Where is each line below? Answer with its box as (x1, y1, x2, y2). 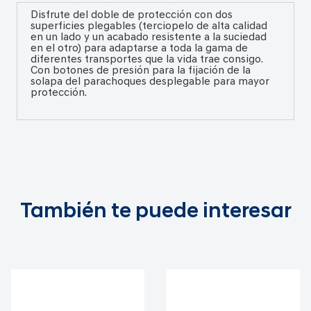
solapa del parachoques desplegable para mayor (30, 76, 269, 88)
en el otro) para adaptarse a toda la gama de (30, 43, 248, 55)
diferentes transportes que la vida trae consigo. (30, 54, 262, 66)
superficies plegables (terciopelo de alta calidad (30, 21, 267, 33)
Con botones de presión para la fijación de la (30, 65, 251, 77)
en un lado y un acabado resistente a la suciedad (30, 32, 267, 44)
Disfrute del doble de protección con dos (30, 10, 233, 22)
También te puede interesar (19, 201, 292, 224)
